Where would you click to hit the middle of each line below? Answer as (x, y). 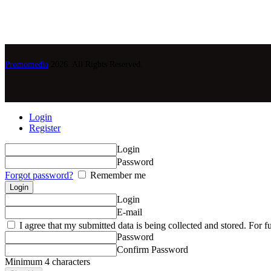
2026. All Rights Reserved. (96, 64)
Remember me (117, 175)
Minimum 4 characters (47, 261)
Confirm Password (152, 249)
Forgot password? (39, 175)
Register (45, 128)
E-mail (129, 212)
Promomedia (27, 64)
